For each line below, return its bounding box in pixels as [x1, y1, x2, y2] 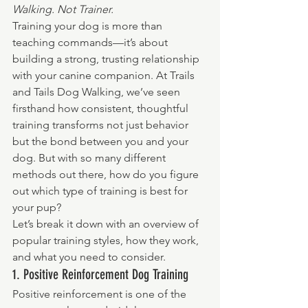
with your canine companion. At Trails [12, 69, 197, 82]
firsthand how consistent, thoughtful [12, 102, 191, 115]
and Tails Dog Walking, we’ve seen [12, 85, 183, 98]
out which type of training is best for [12, 184, 190, 197]
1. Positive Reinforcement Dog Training [12, 266, 188, 283]
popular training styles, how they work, [12, 234, 201, 247]
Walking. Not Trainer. [12, 3, 113, 16]
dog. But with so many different [12, 151, 168, 164]
